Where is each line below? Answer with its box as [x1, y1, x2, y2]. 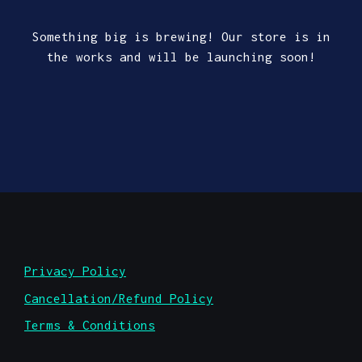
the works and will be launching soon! [46, 48, 316, 64]
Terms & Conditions [24, 318, 155, 332]
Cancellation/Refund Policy [24, 290, 213, 305]
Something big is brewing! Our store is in [32, 28, 330, 44]
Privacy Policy [24, 263, 126, 278]
